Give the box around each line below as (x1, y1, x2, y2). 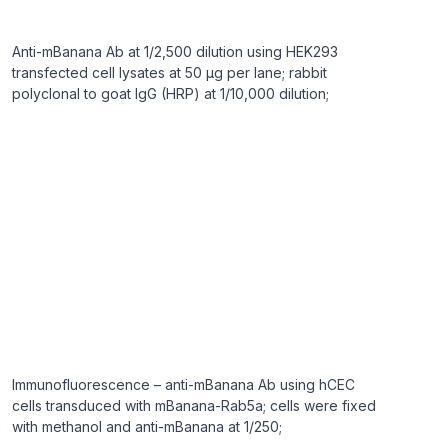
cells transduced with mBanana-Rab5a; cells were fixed (12, 397, 376, 414)
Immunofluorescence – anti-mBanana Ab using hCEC (12, 376, 355, 393)
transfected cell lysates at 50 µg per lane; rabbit (12, 64, 327, 81)
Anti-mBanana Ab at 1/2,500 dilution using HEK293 (12, 43, 338, 60)
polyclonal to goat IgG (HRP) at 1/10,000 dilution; (12, 85, 329, 102)
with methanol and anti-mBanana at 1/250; (12, 418, 282, 435)
